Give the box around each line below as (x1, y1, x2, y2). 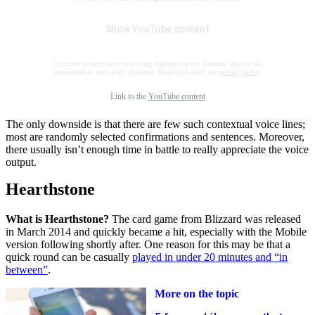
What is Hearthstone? (6, 213, 109, 226)
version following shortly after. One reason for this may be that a (6, 238, 290, 251)
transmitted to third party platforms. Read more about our (54, 68, 219, 77)
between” (6, 264, 48, 276)
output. (6, 156, 37, 169)
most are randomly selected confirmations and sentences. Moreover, (6, 131, 304, 143)
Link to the (110, 91, 148, 102)
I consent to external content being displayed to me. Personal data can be (55, 60, 260, 68)
